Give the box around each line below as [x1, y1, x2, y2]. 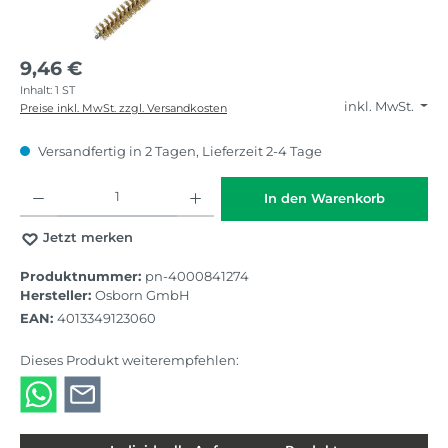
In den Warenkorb [263, 191, 385, 207]
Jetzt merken [42, 230, 133, 246]
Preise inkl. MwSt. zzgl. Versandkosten [20, 100, 227, 115]
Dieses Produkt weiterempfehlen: [20, 353, 239, 369]
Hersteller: [20, 287, 95, 303]
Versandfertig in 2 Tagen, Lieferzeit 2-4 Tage [35, 144, 322, 160]
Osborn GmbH [95, 287, 190, 303]
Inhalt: [20, 82, 55, 97]
